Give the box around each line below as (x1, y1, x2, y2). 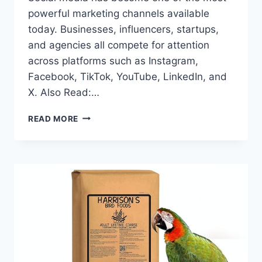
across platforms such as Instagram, (28, 54, 198, 67)
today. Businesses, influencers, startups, (28, 23, 219, 35)
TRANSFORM (78, 172, 133, 182)
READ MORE (28, 113, 79, 123)
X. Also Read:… (28, 86, 99, 98)
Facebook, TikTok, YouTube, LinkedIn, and (28, 70, 227, 82)
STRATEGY (78, 221, 124, 231)
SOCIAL (78, 196, 111, 206)
